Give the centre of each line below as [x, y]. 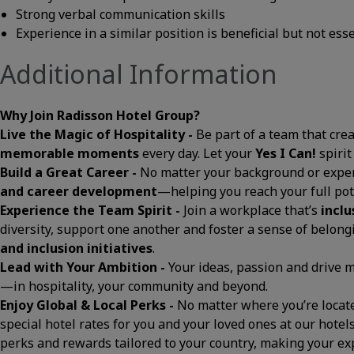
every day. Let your [197, 153]
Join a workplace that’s [252, 210]
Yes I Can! [286, 153]
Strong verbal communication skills [121, 14]
